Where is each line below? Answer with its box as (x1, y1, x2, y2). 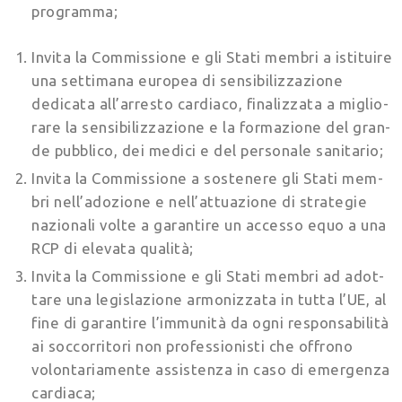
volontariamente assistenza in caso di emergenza (31, 360, 390, 378)
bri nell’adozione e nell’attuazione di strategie (31, 192, 367, 210)
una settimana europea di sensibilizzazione (31, 71, 343, 89)
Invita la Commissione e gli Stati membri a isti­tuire (31, 48, 392, 66)
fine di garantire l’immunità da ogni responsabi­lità (31, 313, 389, 331)
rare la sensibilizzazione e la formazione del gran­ (31, 118, 390, 135)
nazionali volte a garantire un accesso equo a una (31, 215, 387, 233)
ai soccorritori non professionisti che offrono (31, 336, 353, 354)
